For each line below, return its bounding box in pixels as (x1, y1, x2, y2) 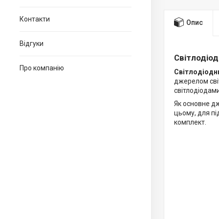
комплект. (174, 118, 206, 126)
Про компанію (20, 64, 64, 72)
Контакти (20, 15, 50, 23)
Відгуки (20, 40, 44, 47)
